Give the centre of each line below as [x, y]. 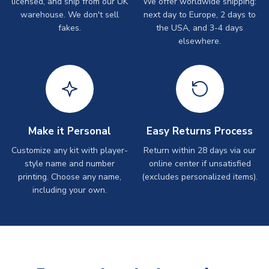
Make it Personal [69, 131]
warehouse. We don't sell [69, 14]
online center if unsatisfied [200, 163]
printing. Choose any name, [69, 177]
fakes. [69, 28]
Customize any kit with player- [69, 150]
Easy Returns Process [200, 131]
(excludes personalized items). [200, 177]
